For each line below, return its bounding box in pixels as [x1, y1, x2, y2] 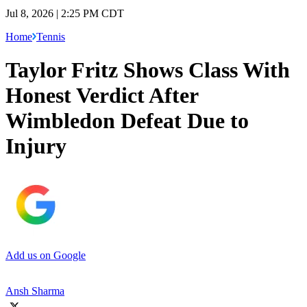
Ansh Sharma [5, 284, 64, 297]
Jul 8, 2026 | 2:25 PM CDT [5, 7, 124, 19]
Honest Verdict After [5, 83, 198, 108]
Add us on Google [5, 249, 86, 261]
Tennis [36, 30, 65, 42]
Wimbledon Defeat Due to [5, 108, 249, 134]
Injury [5, 134, 66, 159]
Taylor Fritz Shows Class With [5, 58, 290, 83]
